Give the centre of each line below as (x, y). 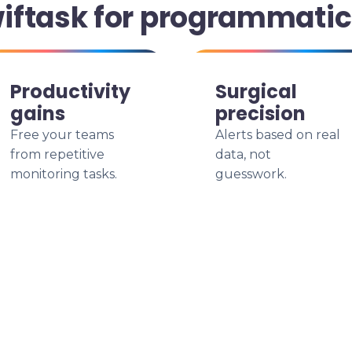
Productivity (70, 92)
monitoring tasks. (64, 174)
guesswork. (251, 174)
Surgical (256, 92)
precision (260, 114)
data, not (243, 154)
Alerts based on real (278, 135)
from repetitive (57, 154)
